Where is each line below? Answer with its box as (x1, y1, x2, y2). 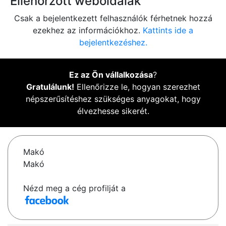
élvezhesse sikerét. (77, 106, 149, 117)
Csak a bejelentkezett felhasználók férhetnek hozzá (14, 13, 212, 24)
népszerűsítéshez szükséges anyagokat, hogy (25, 94, 201, 104)
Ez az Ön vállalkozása (69, 70, 153, 80)
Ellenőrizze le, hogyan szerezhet (74, 82, 200, 92)
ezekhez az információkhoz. (33, 25, 143, 36)
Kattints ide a (143, 25, 193, 36)
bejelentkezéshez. (79, 37, 147, 48)
